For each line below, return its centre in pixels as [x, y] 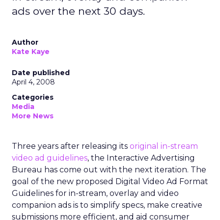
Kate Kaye [31, 52]
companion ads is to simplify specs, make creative [107, 205]
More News [33, 116]
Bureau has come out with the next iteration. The [109, 170]
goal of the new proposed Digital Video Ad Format [110, 181]
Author [25, 42]
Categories [33, 97]
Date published [41, 73]
